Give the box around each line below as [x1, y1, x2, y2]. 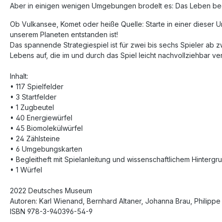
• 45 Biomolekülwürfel [10, 124, 83, 132]
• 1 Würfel [10, 166, 42, 174]
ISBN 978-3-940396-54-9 [10, 207, 93, 216]
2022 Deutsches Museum [10, 186, 92, 195]
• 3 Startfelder [10, 93, 56, 101]
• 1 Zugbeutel [10, 103, 54, 111]
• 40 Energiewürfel [10, 113, 72, 122]
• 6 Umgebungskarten [10, 145, 82, 153]
